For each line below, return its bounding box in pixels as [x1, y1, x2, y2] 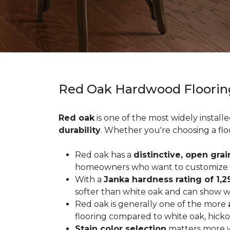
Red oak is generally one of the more [75, 199, 228, 209]
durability [59, 125, 101, 135]
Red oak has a [75, 150, 133, 160]
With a [75, 175, 104, 184]
